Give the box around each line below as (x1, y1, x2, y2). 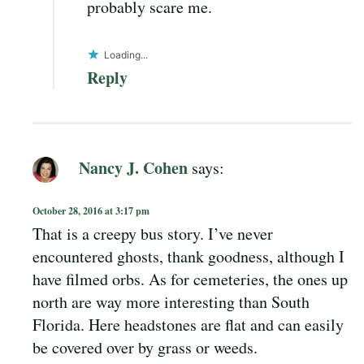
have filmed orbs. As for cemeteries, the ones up (32, 267, 348, 290)
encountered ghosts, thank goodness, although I (32, 245, 344, 267)
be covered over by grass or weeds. (32, 336, 258, 358)
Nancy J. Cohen (79, 155, 188, 180)
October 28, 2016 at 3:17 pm (32, 203, 149, 218)
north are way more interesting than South (32, 290, 310, 313)
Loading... (104, 48, 148, 61)
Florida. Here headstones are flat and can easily (32, 313, 344, 336)
